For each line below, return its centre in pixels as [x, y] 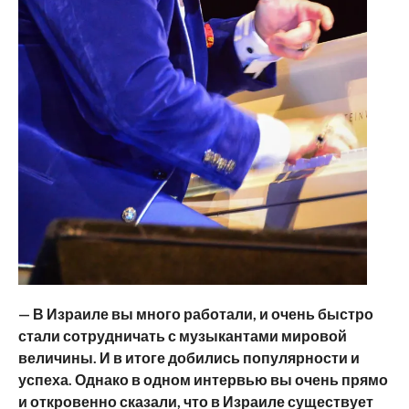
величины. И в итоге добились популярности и [189, 357]
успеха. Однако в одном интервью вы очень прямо [203, 379]
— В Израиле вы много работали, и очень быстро [195, 313]
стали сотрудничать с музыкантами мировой [182, 335]
